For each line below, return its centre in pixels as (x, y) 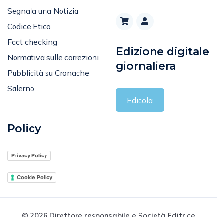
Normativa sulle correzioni (53, 57)
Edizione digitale (163, 51)
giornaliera (146, 66)
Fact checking (32, 41)
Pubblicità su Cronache (48, 72)
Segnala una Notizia (43, 10)
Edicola (140, 100)
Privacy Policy (29, 156)
